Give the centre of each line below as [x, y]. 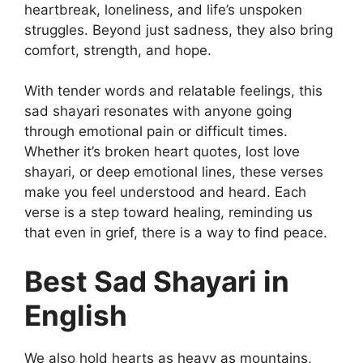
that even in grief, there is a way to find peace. [176, 233]
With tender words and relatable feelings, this [173, 91]
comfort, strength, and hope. [118, 50]
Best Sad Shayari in [157, 281]
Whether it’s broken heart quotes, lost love [162, 152]
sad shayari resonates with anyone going [158, 111]
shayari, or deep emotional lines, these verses [174, 172]
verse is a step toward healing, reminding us [169, 212]
